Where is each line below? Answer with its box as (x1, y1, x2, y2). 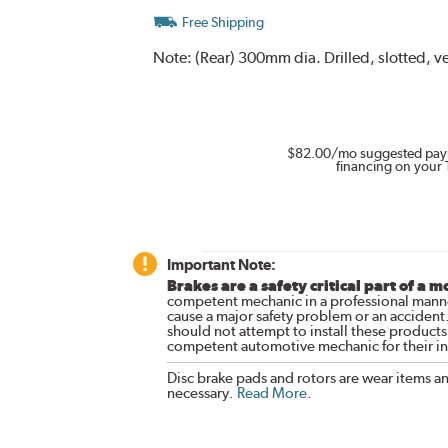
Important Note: (166, 255, 276, 273)
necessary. (166, 383, 237, 402)
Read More (236, 383, 307, 402)
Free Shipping (181, 13, 264, 30)
